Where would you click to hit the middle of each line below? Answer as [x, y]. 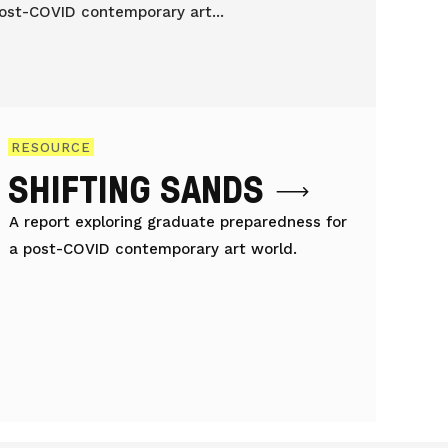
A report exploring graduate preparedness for [178, 221]
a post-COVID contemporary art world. [153, 248]
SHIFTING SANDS [136, 188]
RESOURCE [51, 147]
